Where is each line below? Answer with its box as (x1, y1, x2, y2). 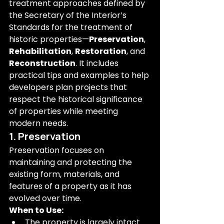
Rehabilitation (9, 45, 71, 57)
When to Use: (9, 204, 63, 216)
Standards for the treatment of (9, 21, 134, 33)
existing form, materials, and (9, 168, 121, 180)
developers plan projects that (9, 81, 129, 93)
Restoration (75, 45, 126, 57)
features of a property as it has (9, 180, 133, 192)
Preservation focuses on (9, 144, 106, 156)
